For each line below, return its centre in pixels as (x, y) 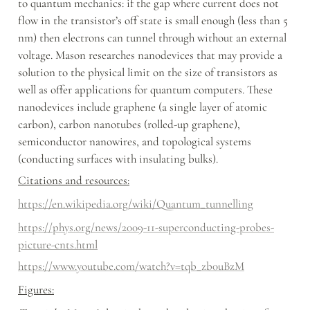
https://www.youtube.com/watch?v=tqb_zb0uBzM (131, 266)
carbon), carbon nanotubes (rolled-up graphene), (129, 125)
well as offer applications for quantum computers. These (145, 90)
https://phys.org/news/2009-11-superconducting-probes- (146, 228)
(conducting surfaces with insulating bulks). (118, 159)
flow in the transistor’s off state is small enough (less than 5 (153, 21)
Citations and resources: (74, 181)
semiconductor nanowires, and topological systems (135, 142)
